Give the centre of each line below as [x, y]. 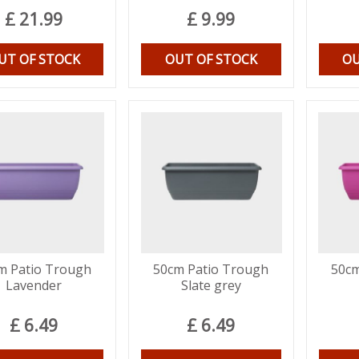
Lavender [34, 285]
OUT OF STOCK [211, 59]
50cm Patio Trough [211, 269]
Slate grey [211, 285]
